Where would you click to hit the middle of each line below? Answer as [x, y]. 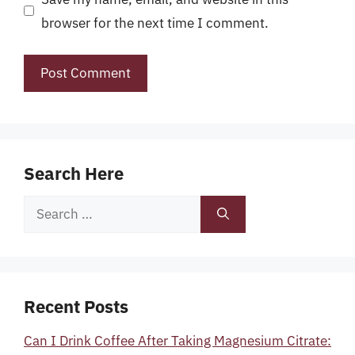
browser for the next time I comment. [155, 23]
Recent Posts [76, 306]
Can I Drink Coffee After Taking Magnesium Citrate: [177, 341]
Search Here [74, 173]
